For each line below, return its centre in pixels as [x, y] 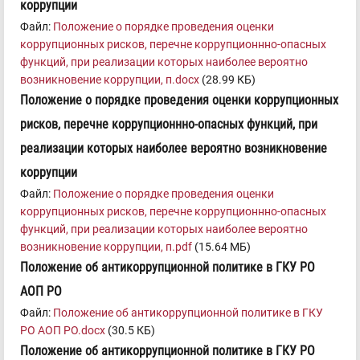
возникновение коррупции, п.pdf [106, 247]
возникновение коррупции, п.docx [110, 80]
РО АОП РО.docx [63, 331]
